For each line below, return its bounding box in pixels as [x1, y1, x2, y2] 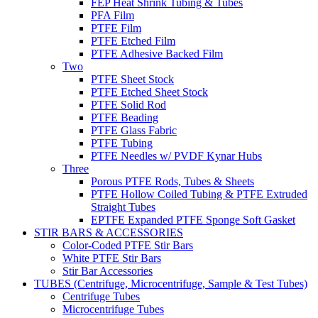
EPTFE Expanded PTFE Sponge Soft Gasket [91, 213, 295, 226]
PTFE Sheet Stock [91, 72, 174, 85]
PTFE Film [91, 21, 141, 34]
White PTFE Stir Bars [62, 251, 161, 264]
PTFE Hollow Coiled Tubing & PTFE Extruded [91, 187, 307, 200]
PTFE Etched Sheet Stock [91, 85, 208, 98]
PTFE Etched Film [91, 34, 175, 47]
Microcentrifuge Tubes [62, 302, 164, 315]
